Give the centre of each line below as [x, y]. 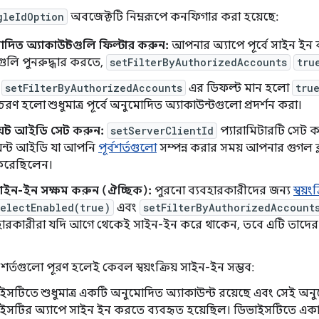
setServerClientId [162, 131]
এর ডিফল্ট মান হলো [239, 88]
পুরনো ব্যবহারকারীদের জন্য [223, 191]
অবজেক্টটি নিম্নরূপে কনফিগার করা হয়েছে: [173, 17]
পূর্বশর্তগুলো [127, 148]
